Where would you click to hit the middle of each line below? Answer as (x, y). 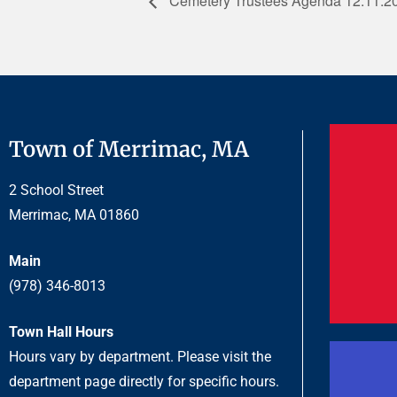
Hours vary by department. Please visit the (140, 357)
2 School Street (56, 191)
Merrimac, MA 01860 (74, 215)
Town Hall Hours (61, 332)
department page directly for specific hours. (146, 382)
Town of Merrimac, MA (129, 150)
